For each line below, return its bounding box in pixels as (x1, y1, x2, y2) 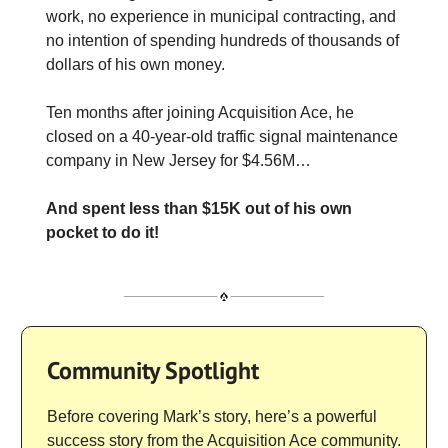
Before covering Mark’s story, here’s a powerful (47, 407, 377, 425)
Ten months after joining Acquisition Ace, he (46, 104, 354, 122)
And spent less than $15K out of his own (46, 200, 352, 218)
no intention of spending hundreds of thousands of (46, 32, 399, 50)
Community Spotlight (47, 354, 259, 386)
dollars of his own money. (46, 56, 225, 74)
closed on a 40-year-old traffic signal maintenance (46, 128, 398, 146)
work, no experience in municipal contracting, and (46, 8, 396, 26)
